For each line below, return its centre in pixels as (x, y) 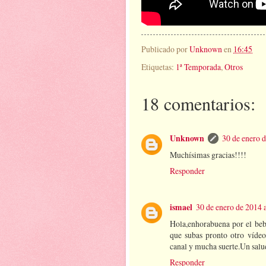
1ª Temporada (198, 66)
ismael (181, 207)
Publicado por (165, 49)
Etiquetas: (159, 66)
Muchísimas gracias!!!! (208, 155)
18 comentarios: (198, 103)
